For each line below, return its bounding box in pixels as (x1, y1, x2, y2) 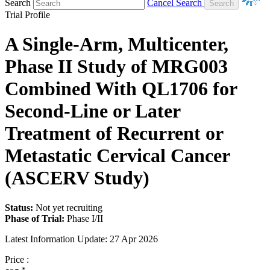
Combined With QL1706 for (5, 78, 237, 100)
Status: (5, 202, 33, 213)
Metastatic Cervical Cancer (5, 145, 230, 167)
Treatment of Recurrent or (5, 122, 223, 145)
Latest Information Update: (5, 233, 107, 244)
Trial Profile (5, 9, 50, 20)
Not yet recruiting (36, 202, 102, 213)
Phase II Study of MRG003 (5, 55, 228, 78)
